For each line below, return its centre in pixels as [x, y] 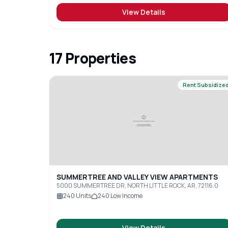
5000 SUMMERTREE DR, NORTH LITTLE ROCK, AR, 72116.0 [137, 186]
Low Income [126, 196]
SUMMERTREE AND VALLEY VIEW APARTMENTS [137, 177]
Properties [99, 58]
